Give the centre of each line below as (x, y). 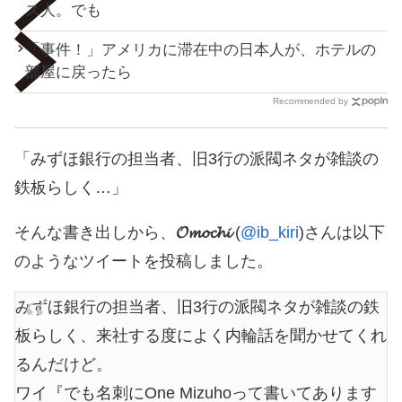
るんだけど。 (64, 365)
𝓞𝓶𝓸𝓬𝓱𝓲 (203, 233)
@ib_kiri (270, 233)
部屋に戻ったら (79, 73)
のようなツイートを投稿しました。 (144, 262)
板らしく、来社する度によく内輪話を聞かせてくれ (201, 336)
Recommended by (310, 101)
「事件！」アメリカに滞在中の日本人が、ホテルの (201, 50)
